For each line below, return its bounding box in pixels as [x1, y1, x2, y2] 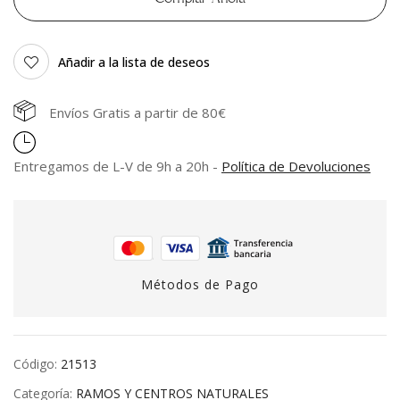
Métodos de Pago [141, 276, 259, 294]
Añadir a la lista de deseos [58, 53, 210, 71]
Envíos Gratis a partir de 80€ [49, 104, 226, 122]
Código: [13, 355, 61, 373]
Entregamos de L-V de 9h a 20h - [13, 157, 221, 176]
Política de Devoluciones [221, 157, 371, 176]
